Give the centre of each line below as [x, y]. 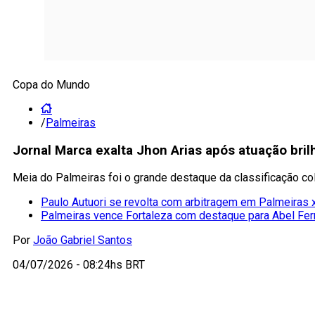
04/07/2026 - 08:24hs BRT [79, 265]
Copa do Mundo [51, 85]
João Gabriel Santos [83, 240]
